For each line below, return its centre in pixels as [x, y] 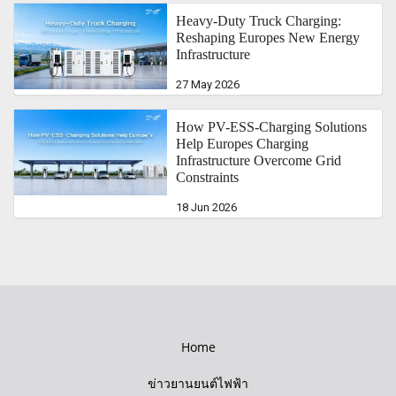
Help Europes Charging [243, 143]
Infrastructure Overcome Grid [259, 160]
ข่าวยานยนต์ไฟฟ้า [198, 383]
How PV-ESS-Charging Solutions [272, 126]
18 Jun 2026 [207, 207]
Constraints [208, 177]
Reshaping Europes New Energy [268, 37]
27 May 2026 [208, 84]
